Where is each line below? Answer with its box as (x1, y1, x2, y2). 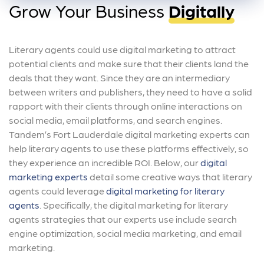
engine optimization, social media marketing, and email (9, 227, 242, 239)
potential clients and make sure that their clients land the (9, 58, 249, 70)
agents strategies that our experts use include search (9, 213, 237, 225)
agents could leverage (9, 185, 106, 197)
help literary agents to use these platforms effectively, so (9, 143, 249, 154)
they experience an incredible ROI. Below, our (9, 157, 200, 169)
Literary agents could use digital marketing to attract (9, 44, 236, 55)
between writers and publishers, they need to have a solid (9, 86, 252, 98)
